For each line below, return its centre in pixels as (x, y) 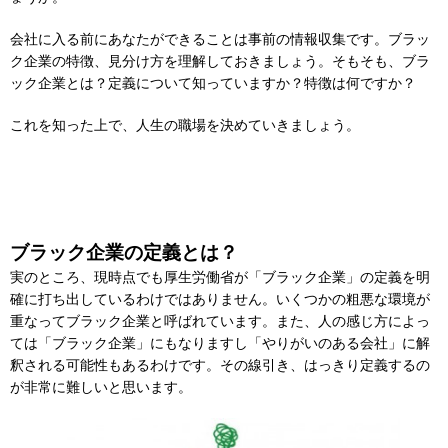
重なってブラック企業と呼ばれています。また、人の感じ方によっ (220, 320)
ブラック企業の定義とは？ (124, 252)
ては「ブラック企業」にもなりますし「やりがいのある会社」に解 (220, 342)
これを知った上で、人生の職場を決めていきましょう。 (185, 124)
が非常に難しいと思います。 (101, 386)
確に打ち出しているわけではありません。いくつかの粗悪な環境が (220, 298)
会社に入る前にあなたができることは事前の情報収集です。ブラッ (220, 38)
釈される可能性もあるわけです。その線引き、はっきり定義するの (220, 364)
